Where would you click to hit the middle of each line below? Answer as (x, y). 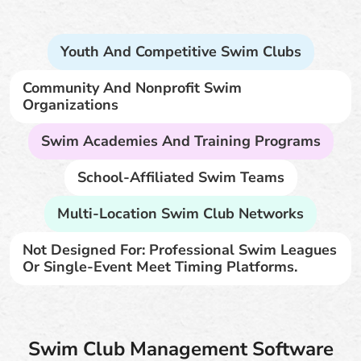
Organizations (71, 104)
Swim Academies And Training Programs (180, 141)
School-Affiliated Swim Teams (180, 177)
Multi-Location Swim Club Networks (180, 213)
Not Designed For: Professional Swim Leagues (180, 249)
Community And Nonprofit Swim (132, 87)
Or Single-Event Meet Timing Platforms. (160, 266)
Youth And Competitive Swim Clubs (180, 51)
